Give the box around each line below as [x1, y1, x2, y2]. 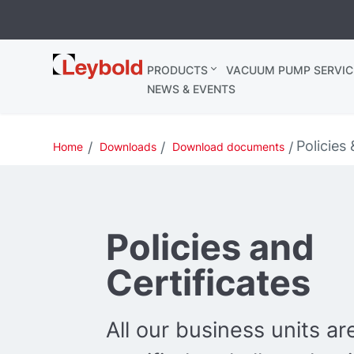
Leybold [53, 54, 107, 70]
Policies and [106, 225, 315, 269]
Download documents [171, 140, 284, 153]
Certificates [106, 261, 311, 305]
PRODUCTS [146, 63, 208, 77]
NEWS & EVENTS [146, 82, 235, 96]
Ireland [53, 70, 100, 87]
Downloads [99, 140, 156, 153]
